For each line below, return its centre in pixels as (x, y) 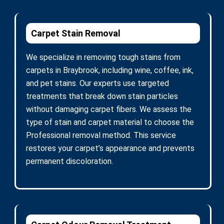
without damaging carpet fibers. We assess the (109, 109)
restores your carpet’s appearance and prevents (110, 148)
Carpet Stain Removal (76, 33)
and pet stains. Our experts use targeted (97, 83)
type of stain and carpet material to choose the (110, 122)
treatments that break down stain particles (102, 96)
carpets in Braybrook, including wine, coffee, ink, (110, 70)
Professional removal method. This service (101, 135)
